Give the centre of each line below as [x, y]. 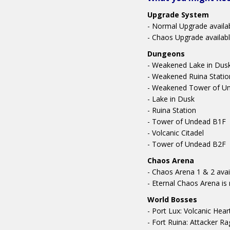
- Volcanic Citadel [176, 133]
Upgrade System [178, 15]
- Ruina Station [172, 110]
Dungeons [166, 54]
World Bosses [172, 200]
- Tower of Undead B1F [187, 122]
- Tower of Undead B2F [187, 144]
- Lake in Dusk [171, 99]
